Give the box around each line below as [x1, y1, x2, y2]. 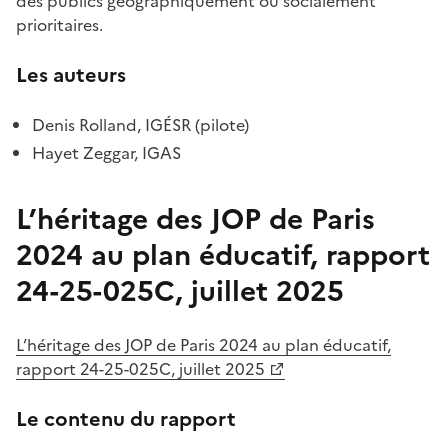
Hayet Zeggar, [32, 141, 142, 165]
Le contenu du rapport [16, 404, 236, 434]
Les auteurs [16, 60, 126, 90]
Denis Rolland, [32, 113, 141, 137]
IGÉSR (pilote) [145, 113, 249, 137]
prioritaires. [16, 13, 103, 37]
